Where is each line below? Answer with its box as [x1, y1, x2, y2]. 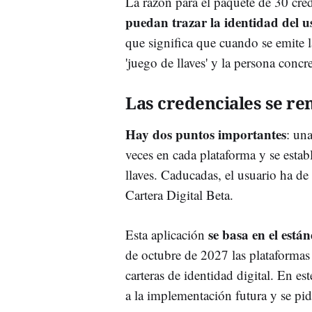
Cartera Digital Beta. [125, 186, 233, 204]
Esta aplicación [125, 226, 208, 244]
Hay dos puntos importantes [125, 125, 286, 144]
